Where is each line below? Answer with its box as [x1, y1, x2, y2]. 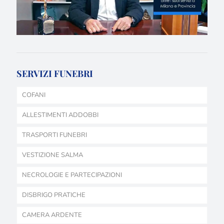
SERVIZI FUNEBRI [16, 67, 93, 79]
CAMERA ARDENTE [22, 210, 82, 219]
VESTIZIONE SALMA [22, 150, 83, 159]
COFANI [22, 90, 45, 99]
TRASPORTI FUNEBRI [22, 130, 87, 139]
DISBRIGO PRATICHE [22, 190, 85, 199]
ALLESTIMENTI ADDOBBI [22, 110, 98, 119]
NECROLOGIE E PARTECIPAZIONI [22, 170, 122, 179]
